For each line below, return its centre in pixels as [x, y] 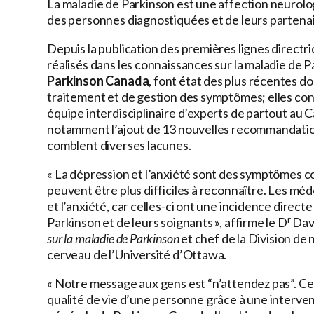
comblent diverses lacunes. [119, 145]
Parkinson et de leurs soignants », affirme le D [167, 223]
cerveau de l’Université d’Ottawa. [137, 255]
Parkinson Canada [98, 81]
